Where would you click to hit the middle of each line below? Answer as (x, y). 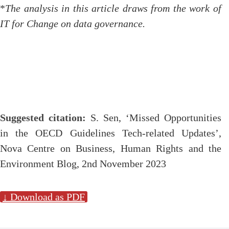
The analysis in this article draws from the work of (113, 8)
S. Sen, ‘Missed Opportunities (154, 118)
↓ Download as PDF (44, 197)
